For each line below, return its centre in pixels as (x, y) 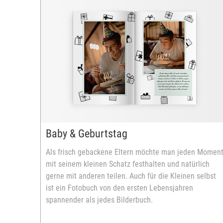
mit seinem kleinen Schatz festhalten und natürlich (128, 164)
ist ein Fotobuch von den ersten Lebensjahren (119, 188)
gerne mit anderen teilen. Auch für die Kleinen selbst (131, 176)
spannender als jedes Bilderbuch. (99, 200)
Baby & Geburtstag (87, 134)
